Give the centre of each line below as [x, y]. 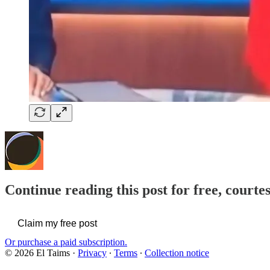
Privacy [92, 253]
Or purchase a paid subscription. [66, 242]
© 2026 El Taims [37, 253]
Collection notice [177, 253]
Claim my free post [57, 223]
